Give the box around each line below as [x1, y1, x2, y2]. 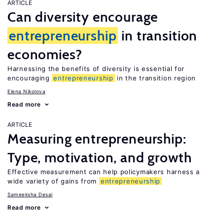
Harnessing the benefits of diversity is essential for [7, 65, 185, 73]
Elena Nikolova [7, 88, 45, 94]
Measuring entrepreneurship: [7, 130, 186, 147]
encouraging [7, 74, 52, 82]
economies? [7, 46, 82, 63]
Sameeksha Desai [7, 191, 53, 197]
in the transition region [114, 74, 196, 82]
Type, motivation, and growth [7, 149, 192, 166]
